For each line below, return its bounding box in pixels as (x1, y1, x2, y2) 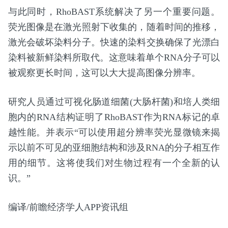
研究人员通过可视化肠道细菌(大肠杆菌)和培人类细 (8, 97, 220, 107)
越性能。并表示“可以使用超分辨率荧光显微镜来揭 (8, 127, 220, 138)
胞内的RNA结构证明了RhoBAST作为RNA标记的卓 (8, 112, 220, 123)
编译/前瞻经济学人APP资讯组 (8, 202, 128, 213)
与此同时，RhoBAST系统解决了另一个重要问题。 (8, 7, 220, 17)
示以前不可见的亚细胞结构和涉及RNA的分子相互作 (8, 142, 220, 153)
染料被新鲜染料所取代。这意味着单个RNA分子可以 (8, 52, 220, 63)
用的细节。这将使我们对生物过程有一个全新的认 (8, 158, 220, 168)
